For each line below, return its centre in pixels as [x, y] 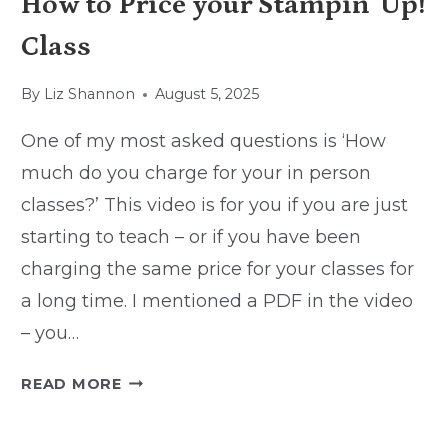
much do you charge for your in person [196, 173]
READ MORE [71, 384]
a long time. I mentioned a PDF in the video [217, 301]
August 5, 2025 [206, 94]
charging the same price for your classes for [218, 269]
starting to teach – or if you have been [191, 237]
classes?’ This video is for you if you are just [215, 205]
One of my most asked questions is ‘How [204, 141]
